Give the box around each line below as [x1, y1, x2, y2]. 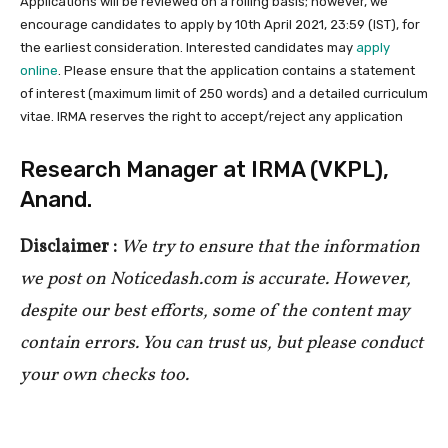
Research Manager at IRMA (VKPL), [20, 156, 389, 184]
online [20, 63, 58, 79]
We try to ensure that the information [121, 235, 420, 261]
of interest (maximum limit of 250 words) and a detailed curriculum [20, 86, 428, 102]
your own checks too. [20, 363, 189, 389]
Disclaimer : [20, 235, 117, 261]
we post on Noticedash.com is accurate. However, [20, 267, 411, 293]
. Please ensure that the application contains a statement [58, 63, 415, 79]
